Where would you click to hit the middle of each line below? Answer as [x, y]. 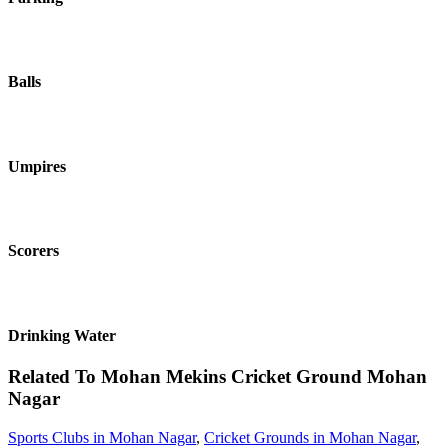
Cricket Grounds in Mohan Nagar [310, 437]
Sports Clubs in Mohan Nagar [102, 437]
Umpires [37, 166]
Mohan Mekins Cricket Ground [231, 377]
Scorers [33, 251]
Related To [54, 377]
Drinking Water [62, 335]
